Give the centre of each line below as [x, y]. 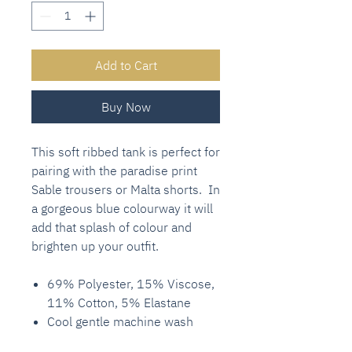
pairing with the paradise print [114, 170]
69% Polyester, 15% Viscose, [131, 283]
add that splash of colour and [112, 227]
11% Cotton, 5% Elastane [119, 302]
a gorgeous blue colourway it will [122, 208]
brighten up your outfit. [95, 246]
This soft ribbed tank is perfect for [126, 151]
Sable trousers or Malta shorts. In [126, 189]
